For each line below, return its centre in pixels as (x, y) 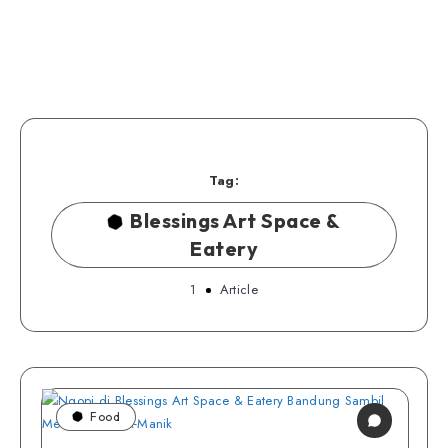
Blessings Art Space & (235, 220)
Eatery (224, 248)
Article (236, 289)
